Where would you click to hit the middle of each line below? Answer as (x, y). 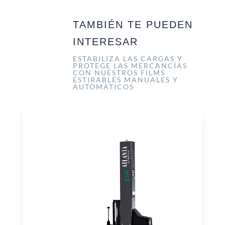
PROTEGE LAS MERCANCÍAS (130, 65)
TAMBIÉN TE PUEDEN (133, 24)
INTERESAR (105, 41)
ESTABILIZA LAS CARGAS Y (128, 58)
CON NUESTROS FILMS (119, 72)
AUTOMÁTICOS (103, 86)
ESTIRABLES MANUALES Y (125, 79)
